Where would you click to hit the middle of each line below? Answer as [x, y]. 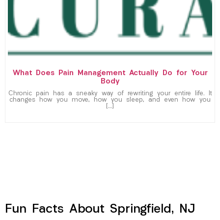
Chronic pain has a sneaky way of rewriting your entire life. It [110, 94]
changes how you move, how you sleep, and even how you [110, 100]
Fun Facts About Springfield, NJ [100, 209]
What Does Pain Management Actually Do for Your [110, 73]
